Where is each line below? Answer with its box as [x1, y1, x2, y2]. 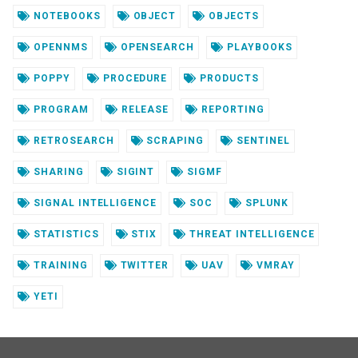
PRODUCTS [197, 72, 259, 84]
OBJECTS [205, 10, 259, 22]
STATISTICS [30, 228, 99, 240]
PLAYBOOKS [224, 41, 292, 53]
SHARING [30, 165, 84, 177]
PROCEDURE [99, 72, 168, 84]
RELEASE [117, 103, 169, 115]
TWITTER [117, 259, 169, 271]
